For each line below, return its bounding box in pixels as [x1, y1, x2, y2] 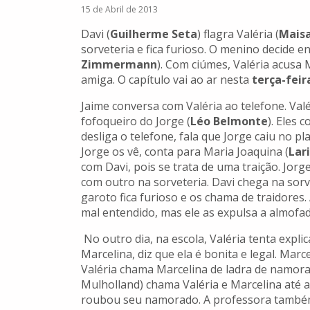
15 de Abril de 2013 [81, 3, 158, 16]
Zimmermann [81, 57, 157, 73]
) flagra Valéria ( [197, 26, 279, 42]
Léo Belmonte [190, 113, 268, 129]
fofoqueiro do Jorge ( [81, 113, 190, 129]
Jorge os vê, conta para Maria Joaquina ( [81, 144, 289, 160]
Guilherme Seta [110, 26, 197, 42]
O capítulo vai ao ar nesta [118, 72, 249, 88]
